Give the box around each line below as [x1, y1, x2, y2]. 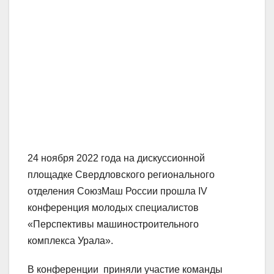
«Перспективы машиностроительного [28, 219, 199, 230]
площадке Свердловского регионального [28, 169, 215, 180]
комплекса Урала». [28, 235, 113, 246]
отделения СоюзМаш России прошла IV [28, 186, 207, 197]
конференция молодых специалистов [28, 202, 201, 213]
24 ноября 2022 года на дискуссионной [28, 153, 205, 164]
